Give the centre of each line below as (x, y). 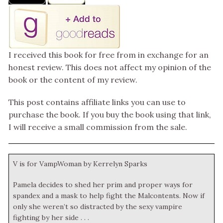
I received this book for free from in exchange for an (109, 55)
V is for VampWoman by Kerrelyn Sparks (80, 164)
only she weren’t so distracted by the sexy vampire (98, 207)
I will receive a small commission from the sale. (98, 127)
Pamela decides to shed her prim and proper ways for (103, 185)
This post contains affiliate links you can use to (97, 102)
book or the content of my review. (73, 80)
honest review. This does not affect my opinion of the (110, 67)
